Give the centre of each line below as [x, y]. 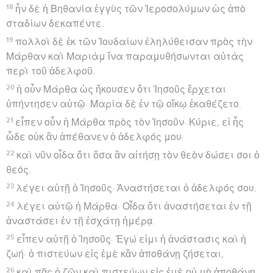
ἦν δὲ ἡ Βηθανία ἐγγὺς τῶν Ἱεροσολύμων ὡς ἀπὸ [131, 9]
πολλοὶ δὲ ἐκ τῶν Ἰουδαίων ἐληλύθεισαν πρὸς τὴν [134, 42]
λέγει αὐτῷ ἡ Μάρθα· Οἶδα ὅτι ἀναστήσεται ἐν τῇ [134, 206]
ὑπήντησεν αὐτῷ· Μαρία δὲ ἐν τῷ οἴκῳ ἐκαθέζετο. [124, 104]
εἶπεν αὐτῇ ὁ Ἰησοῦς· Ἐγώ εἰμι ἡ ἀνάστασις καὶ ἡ [132, 239]
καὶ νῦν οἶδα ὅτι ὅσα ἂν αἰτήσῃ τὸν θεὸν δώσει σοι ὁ [138, 155]
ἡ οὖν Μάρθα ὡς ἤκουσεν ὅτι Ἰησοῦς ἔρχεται [122, 89]
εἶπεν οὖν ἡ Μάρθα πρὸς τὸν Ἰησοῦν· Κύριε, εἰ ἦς [130, 122]
